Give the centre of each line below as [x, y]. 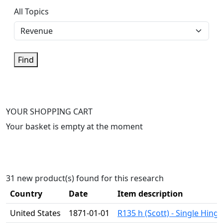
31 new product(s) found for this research [85, 178]
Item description [150, 194]
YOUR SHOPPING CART [49, 111]
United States [35, 213]
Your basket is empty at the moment [74, 126]
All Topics [31, 11]
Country [26, 194]
